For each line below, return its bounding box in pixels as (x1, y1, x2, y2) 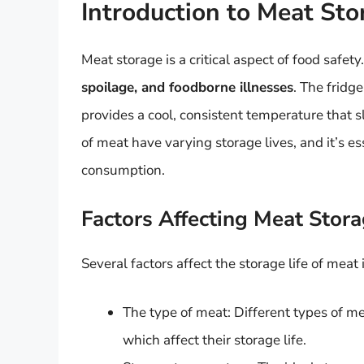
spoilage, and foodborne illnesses (81, 77, 293, 97)
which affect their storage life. (123, 330, 306, 349)
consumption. (81, 160, 165, 180)
